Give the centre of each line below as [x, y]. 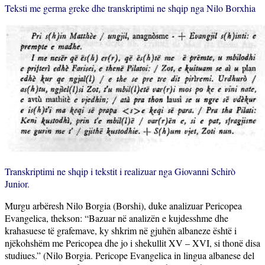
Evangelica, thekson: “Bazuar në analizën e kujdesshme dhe [117, 218]
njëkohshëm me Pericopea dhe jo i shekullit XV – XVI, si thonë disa [132, 243]
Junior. [17, 183]
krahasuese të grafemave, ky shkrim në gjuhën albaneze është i [121, 230]
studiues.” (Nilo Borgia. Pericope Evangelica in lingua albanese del [130, 255]
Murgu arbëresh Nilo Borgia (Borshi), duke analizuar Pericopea [123, 205]
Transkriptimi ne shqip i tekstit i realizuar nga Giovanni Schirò [120, 171]
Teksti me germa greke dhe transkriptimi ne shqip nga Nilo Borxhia [130, 8]
